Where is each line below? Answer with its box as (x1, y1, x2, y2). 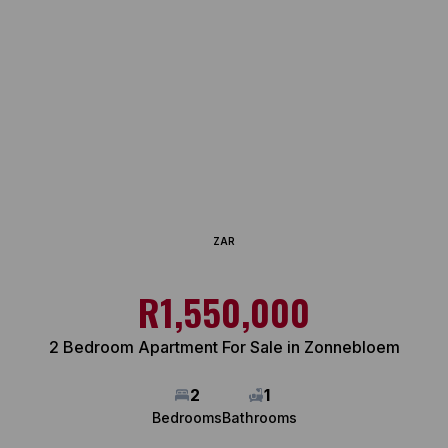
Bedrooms (151, 409, 222, 426)
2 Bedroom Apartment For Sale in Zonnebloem (48, 337, 400, 357)
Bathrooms (221, 409, 297, 426)
